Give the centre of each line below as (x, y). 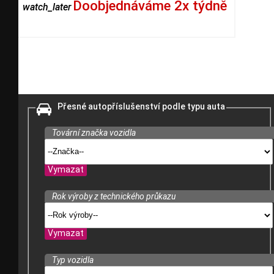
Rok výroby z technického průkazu (112, 196)
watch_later (47, 7)
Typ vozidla (71, 260)
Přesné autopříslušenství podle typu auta (141, 107)
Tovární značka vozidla (92, 132)
